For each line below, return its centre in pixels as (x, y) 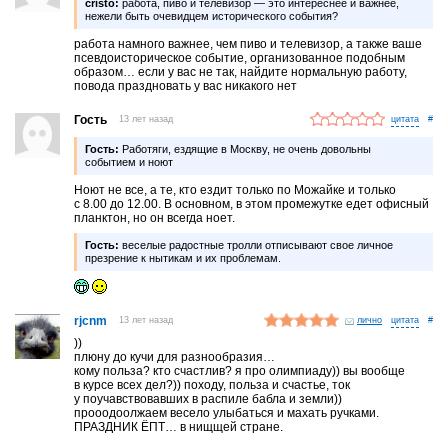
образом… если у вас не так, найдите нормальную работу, (241, 71)
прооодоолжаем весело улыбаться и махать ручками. (227, 412)
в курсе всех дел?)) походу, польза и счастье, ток (212, 384)
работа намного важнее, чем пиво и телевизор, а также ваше (248, 43)
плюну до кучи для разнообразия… (175, 356)
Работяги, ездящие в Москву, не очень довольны (245, 148)
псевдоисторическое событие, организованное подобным (240, 57)
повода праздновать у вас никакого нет (186, 85)
